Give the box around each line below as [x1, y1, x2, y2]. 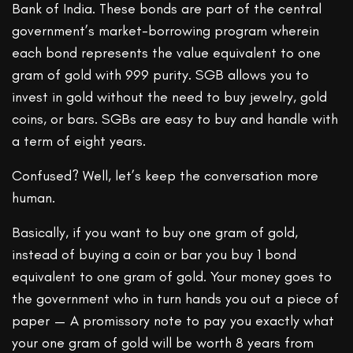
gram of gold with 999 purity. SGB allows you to [12, 66, 310, 84]
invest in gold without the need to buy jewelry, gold [12, 88, 328, 106]
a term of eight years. [12, 132, 147, 150]
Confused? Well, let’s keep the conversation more [12, 167, 319, 185]
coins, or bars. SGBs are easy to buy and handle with [12, 110, 339, 128]
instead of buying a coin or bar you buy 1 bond [12, 246, 297, 264]
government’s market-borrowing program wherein [12, 22, 320, 40]
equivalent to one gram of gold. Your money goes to [12, 268, 333, 286]
